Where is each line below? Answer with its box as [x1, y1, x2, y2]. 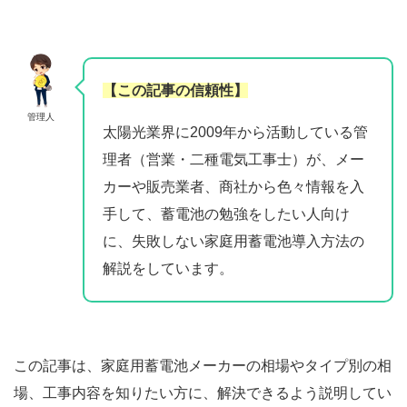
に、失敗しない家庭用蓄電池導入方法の [103, 233, 364, 249]
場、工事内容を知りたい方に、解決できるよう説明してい [14, 385, 392, 401]
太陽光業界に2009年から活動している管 [103, 124, 368, 140]
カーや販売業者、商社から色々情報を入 [103, 179, 364, 194]
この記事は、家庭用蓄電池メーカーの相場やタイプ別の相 [14, 358, 392, 373]
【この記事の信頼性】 [103, 83, 248, 98]
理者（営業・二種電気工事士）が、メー [103, 152, 364, 167]
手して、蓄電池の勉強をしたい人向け [103, 206, 350, 222]
